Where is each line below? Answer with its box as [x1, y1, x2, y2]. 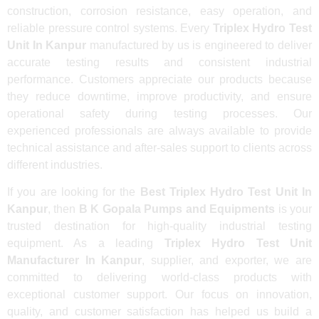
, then [48, 203, 79, 216]
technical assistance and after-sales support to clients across [7, 141, 312, 154]
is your [275, 203, 313, 216]
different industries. [7, 158, 103, 171]
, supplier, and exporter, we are [142, 254, 313, 267]
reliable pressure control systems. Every [7, 21, 213, 34]
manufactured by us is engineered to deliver [86, 38, 313, 51]
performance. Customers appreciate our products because [7, 73, 312, 85]
